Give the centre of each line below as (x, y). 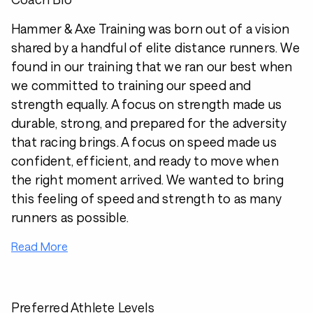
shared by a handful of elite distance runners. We (155, 48)
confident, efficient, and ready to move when (145, 161)
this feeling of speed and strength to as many (147, 198)
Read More (39, 246)
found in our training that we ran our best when (152, 66)
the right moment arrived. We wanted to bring (147, 180)
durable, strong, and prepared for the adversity (149, 123)
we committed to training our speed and (131, 85)
